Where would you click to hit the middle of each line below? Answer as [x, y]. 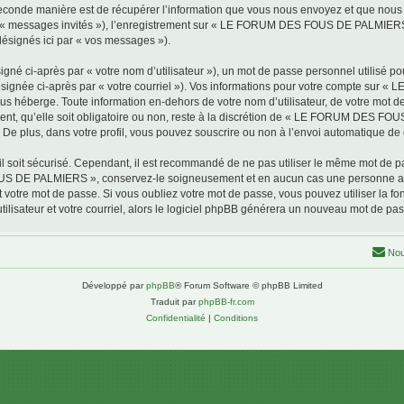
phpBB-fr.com [226, 302]
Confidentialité [176, 318]
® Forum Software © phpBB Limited [248, 285]
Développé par [114, 285]
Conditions [236, 318]
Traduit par [174, 302]
